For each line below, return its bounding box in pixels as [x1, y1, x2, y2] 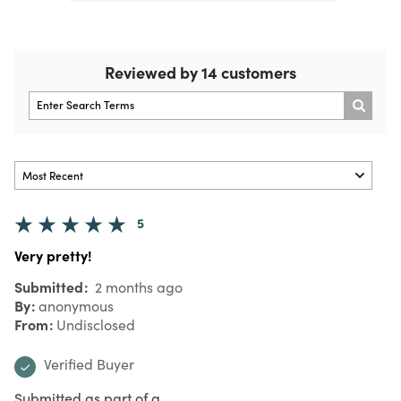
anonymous [38, 295, 114, 315]
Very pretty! [14, 244, 92, 265]
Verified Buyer [44, 354, 134, 373]
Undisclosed [56, 314, 135, 334]
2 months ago [91, 277, 183, 296]
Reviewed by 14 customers [105, 60, 296, 83]
